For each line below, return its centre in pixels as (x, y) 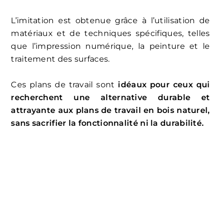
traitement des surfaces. (60, 59)
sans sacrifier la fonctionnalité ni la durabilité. (108, 123)
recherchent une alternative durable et (110, 97)
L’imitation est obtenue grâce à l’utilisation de (110, 20)
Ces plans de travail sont (65, 84)
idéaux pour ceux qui (164, 84)
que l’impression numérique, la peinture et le (110, 46)
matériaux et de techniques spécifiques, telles (110, 33)
